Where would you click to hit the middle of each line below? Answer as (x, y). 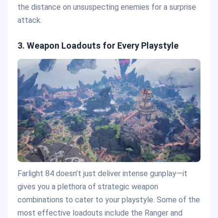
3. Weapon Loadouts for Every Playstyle (98, 45)
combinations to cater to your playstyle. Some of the (109, 200)
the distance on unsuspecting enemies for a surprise (107, 7)
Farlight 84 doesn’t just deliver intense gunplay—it (102, 174)
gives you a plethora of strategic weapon (88, 187)
